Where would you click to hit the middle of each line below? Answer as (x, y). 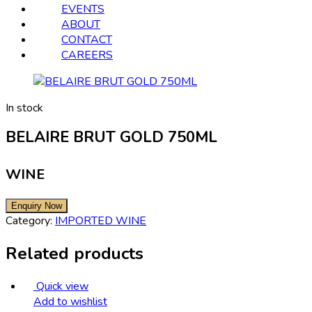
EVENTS (83, 9)
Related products (75, 253)
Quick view (62, 286)
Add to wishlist (70, 301)
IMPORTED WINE (101, 221)
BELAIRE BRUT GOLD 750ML (111, 137)
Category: (30, 221)
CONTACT (87, 40)
